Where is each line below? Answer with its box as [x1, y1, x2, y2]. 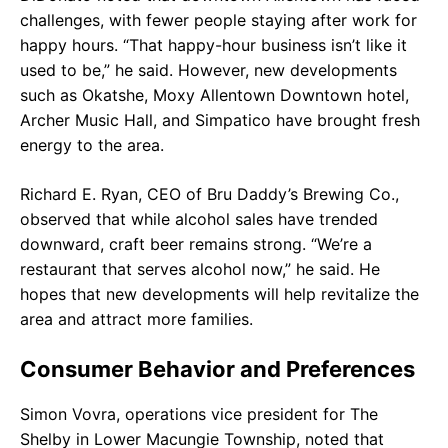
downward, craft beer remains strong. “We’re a [20, 233, 372, 254]
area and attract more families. [20, 308, 253, 329]
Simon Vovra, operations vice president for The [20, 403, 378, 424]
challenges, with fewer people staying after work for [20, 9, 417, 30]
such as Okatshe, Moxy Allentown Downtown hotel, [20, 84, 409, 105]
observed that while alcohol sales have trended [20, 208, 378, 229]
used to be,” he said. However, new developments [20, 59, 397, 80]
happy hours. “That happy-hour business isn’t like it [20, 34, 407, 55]
